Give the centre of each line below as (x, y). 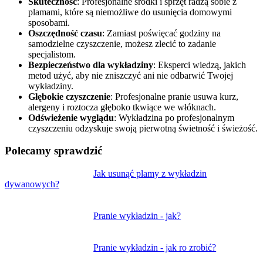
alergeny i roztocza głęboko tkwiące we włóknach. (122, 107)
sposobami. (49, 22)
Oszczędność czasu (65, 33)
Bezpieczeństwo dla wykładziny (91, 65)
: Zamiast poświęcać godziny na (161, 33)
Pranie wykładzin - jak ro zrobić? (155, 247)
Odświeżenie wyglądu (71, 117)
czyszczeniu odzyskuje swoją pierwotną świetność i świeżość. (143, 128)
